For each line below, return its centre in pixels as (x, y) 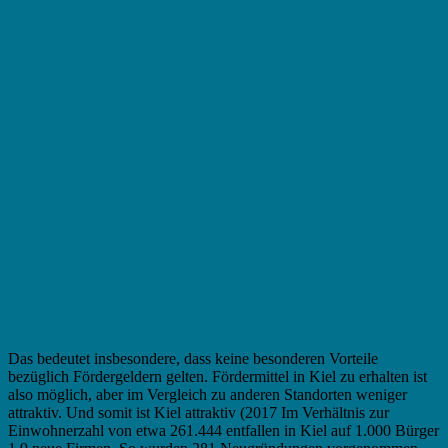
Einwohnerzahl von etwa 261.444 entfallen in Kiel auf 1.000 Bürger (223, 430)
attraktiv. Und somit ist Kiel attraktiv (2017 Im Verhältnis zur (198, 412)
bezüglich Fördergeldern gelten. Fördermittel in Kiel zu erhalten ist (217, 376)
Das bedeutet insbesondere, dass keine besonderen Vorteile (193, 358)
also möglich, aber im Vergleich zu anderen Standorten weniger (207, 394)
